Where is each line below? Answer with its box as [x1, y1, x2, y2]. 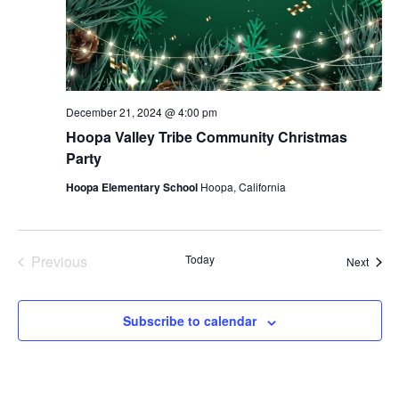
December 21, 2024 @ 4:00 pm [65, 104, 217, 120]
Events [58, 270, 102, 291]
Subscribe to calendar [123, 312, 256, 330]
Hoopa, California [199, 179, 286, 195]
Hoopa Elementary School [65, 179, 200, 196]
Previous [30, 251, 87, 273]
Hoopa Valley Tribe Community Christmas [65, 126, 347, 148]
